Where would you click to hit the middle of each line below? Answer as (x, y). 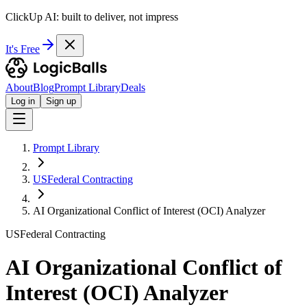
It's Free (23, 49)
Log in (23, 101)
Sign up (61, 101)
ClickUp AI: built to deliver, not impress (92, 17)
